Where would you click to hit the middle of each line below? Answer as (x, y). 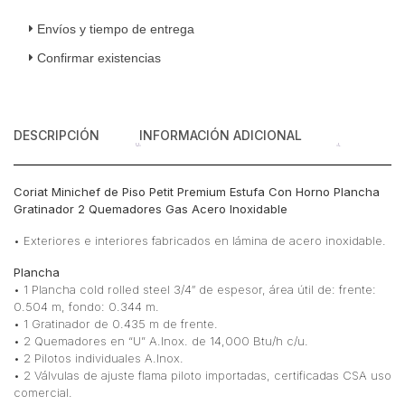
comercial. (43, 392)
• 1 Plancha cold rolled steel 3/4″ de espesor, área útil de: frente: (195, 289)
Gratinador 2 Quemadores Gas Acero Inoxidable (151, 208)
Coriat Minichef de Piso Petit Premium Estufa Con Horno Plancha (197, 191)
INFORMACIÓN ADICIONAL (221, 135)
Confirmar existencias (99, 57)
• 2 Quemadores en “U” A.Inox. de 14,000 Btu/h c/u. (161, 340)
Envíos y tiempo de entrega (115, 28)
